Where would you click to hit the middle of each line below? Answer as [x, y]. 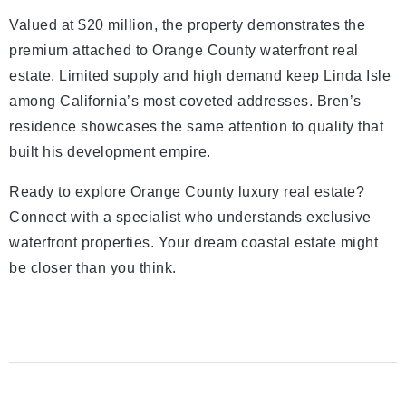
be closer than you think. [93, 268]
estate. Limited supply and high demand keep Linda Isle [200, 76]
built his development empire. [110, 152]
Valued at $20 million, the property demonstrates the [187, 25]
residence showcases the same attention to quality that [196, 126]
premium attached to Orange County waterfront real [184, 50]
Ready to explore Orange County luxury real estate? [187, 192]
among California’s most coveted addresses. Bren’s [185, 101]
